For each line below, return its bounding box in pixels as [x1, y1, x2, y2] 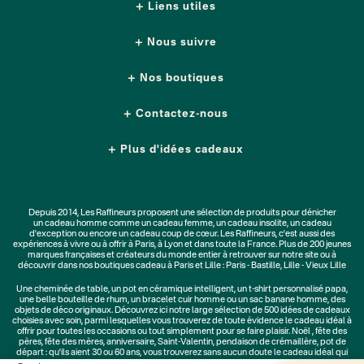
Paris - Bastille [226, 262, 280, 271]
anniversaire [106, 338, 154, 347]
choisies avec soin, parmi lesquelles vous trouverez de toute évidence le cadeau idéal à [12, 317, 352, 326]
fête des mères [44, 338, 103, 347]
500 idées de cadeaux [263, 306, 350, 315]
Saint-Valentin [157, 338, 213, 347]
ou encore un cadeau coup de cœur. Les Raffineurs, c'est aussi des [76, 230, 335, 239]
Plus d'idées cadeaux [120, 145, 244, 155]
